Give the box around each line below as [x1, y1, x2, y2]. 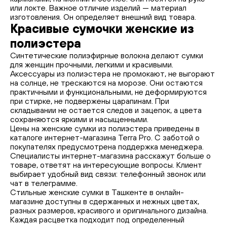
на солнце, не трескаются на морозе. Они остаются [10, 78, 203, 87]
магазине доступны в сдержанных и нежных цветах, [10, 197, 199, 206]
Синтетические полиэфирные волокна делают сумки [10, 51, 203, 60]
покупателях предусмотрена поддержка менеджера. [10, 142, 204, 151]
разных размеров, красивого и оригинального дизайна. [10, 206, 208, 215]
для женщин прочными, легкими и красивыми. [10, 60, 173, 69]
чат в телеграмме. [10, 178, 78, 187]
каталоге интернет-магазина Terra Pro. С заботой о [10, 133, 200, 142]
